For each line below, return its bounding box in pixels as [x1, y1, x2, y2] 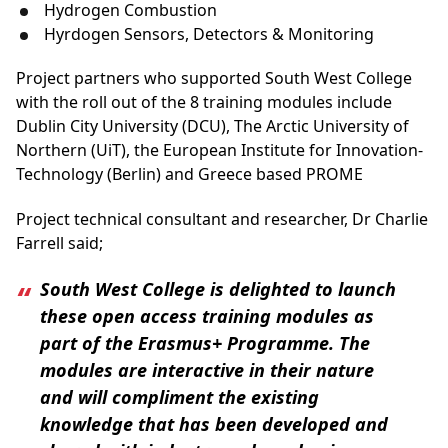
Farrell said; [16, 231, 103, 254]
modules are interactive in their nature [40, 358, 374, 383]
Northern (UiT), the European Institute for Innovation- [16, 138, 423, 161]
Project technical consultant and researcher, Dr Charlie [16, 207, 428, 230]
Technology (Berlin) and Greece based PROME [16, 162, 363, 185]
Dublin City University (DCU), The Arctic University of [16, 114, 409, 137]
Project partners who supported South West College [16, 66, 412, 89]
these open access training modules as [40, 304, 374, 329]
